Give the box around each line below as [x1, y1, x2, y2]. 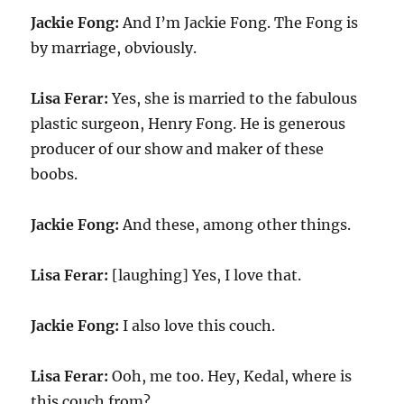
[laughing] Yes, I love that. [108, 266, 302, 284]
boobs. [31, 165, 78, 183]
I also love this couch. [119, 317, 276, 335]
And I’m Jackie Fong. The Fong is [119, 14, 359, 32]
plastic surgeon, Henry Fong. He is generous [31, 115, 346, 133]
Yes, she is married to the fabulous [108, 89, 358, 107]
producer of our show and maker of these [31, 140, 325, 158]
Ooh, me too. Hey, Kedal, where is [108, 367, 353, 385]
